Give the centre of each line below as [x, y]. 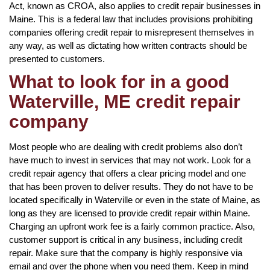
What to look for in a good [119, 81]
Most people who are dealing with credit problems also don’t [126, 146]
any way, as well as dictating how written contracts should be [128, 45]
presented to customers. [57, 58]
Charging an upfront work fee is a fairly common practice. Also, [132, 226]
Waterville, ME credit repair [125, 101]
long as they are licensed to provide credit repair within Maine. [130, 213]
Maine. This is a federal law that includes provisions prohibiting [131, 19]
